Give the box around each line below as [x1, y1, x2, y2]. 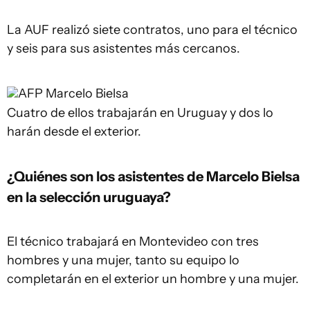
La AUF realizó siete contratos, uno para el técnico [7, 22, 298, 37]
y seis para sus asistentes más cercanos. [7, 41, 240, 56]
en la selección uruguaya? [7, 188, 171, 206]
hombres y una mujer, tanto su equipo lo [7, 253, 239, 268]
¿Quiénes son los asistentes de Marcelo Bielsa [7, 167, 300, 185]
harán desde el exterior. [7, 124, 141, 139]
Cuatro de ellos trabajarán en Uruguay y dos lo [7, 105, 273, 120]
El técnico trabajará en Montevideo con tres [7, 234, 259, 249]
